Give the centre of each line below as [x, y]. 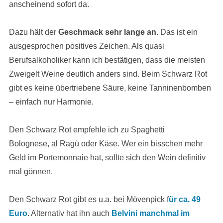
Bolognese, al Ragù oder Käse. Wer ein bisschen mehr [106, 144]
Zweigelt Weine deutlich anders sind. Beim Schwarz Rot [108, 74]
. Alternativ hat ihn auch [69, 213]
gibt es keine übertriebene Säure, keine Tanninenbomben [110, 88]
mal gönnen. [31, 171]
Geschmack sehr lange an [107, 32]
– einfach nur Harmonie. [51, 102]
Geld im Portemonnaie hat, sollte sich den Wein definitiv [107, 158]
